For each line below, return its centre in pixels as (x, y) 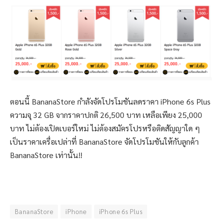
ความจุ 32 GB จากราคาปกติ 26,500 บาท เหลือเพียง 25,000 (106, 115)
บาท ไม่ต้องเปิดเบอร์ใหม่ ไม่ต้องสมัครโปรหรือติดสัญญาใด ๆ (105, 128)
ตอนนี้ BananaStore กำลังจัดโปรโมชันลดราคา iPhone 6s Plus (110, 102)
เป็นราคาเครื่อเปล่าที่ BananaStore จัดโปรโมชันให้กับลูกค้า (104, 142)
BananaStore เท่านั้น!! (46, 155)
